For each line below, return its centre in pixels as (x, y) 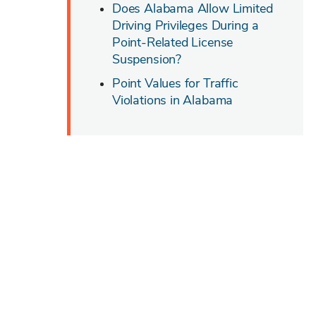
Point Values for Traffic (175, 83)
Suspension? (147, 59)
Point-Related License (173, 42)
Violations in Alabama (173, 100)
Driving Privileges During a (186, 25)
